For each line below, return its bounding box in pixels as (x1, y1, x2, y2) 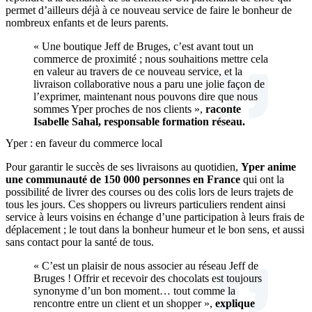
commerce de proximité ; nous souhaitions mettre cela (33, 53, 268, 65)
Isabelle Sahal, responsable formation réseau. (33, 116, 245, 128)
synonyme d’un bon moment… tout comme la (33, 285, 235, 297)
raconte (205, 103, 241, 116)
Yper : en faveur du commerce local (6, 137, 162, 150)
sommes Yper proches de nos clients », (33, 103, 205, 116)
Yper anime (241, 161, 296, 173)
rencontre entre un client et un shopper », (33, 297, 215, 310)
